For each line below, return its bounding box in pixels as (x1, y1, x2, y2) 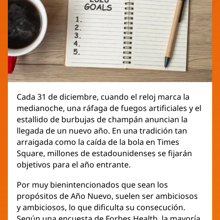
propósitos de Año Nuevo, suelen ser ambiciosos (17, 191, 198, 202)
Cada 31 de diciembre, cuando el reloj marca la (17, 91, 190, 103)
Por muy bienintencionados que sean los (17, 179, 168, 191)
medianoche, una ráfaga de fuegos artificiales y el (17, 103, 201, 114)
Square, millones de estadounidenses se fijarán (17, 148, 192, 159)
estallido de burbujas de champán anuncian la (17, 114, 188, 125)
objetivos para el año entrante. (17, 159, 131, 170)
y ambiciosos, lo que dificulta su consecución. (17, 202, 185, 213)
